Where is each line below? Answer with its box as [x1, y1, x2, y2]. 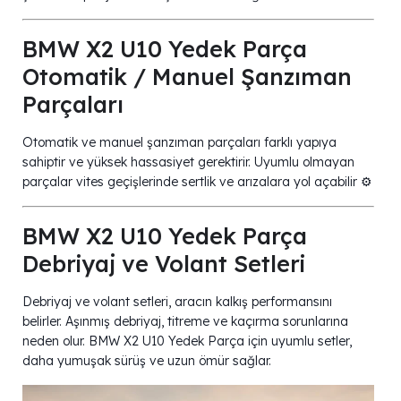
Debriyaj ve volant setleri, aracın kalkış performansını [22, 293, 332, 310]
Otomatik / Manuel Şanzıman [22, 62, 352, 90]
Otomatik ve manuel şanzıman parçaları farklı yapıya [22, 133, 337, 150]
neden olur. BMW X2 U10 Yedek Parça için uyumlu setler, [22, 332, 352, 349]
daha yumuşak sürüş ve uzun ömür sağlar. [22, 352, 271, 369]
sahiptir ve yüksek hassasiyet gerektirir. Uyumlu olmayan [22, 153, 354, 170]
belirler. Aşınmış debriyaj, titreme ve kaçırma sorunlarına [22, 312, 348, 329]
